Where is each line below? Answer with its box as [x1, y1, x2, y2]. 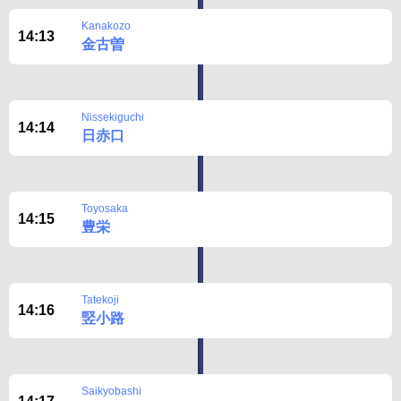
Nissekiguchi [81, 111, 144, 124]
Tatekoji [81, 294, 119, 306]
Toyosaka [81, 202, 128, 215]
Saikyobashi [81, 385, 141, 397]
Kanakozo [81, 20, 131, 32]
